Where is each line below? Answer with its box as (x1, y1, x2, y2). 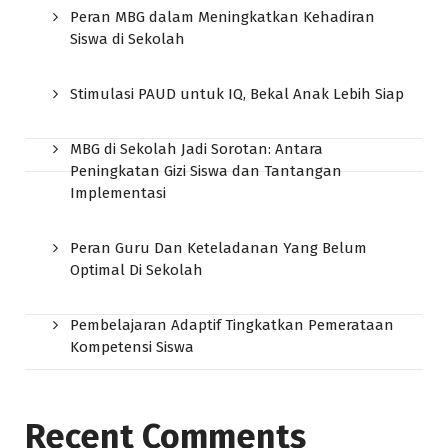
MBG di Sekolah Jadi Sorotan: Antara (70, 140, 323, 159)
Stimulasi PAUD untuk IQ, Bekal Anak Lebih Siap (70, 85, 404, 104)
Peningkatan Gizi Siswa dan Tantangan (70, 162, 342, 181)
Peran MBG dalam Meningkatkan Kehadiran (70, 8, 375, 27)
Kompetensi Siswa (70, 338, 194, 357)
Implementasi (70, 184, 166, 203)
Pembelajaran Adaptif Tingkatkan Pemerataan (70, 316, 394, 335)
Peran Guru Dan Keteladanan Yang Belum (70, 239, 367, 258)
